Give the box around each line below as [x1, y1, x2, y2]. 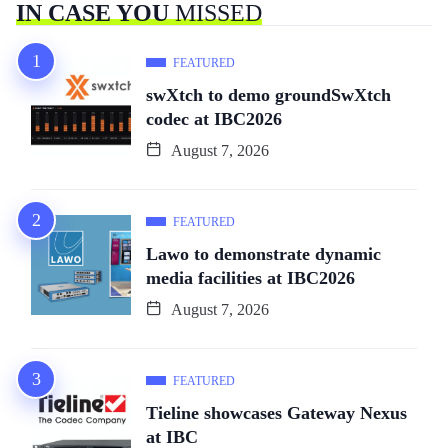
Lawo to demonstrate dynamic [146, 243, 381, 264]
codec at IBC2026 [146, 108, 282, 129]
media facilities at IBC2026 [146, 267, 355, 288]
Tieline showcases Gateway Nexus [146, 402, 407, 423]
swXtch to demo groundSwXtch [146, 84, 391, 105]
